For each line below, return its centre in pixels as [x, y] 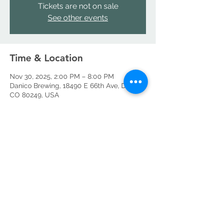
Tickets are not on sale [78, 6]
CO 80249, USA [34, 95]
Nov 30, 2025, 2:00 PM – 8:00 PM [62, 76]
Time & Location [46, 58]
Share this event [46, 149]
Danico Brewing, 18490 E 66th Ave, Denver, [77, 86]
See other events [78, 18]
